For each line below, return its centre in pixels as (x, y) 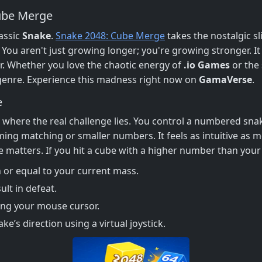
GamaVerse (225, 79)
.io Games (207, 65)
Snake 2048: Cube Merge (110, 35)
